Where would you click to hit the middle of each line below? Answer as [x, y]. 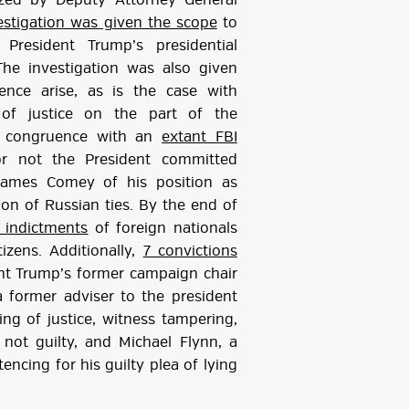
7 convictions [190, 252]
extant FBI [199, 137]
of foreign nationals [163, 229]
